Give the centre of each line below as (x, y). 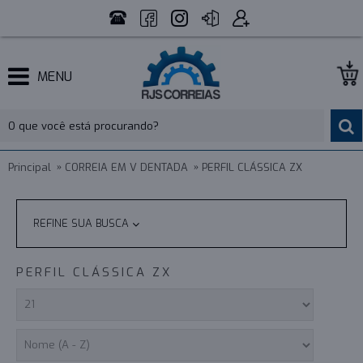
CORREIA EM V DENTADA (126, 167)
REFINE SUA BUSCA (83, 224)
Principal (30, 167)
